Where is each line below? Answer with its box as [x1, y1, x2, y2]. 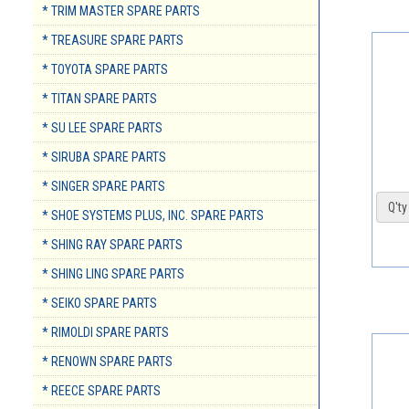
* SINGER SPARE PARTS [42, 179, 165, 194]
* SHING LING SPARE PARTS [42, 267, 184, 282]
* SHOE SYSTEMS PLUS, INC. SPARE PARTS [42, 208, 264, 224]
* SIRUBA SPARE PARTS [42, 150, 166, 165]
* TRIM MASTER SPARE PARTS [42, 4, 200, 19]
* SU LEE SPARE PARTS [42, 121, 163, 136]
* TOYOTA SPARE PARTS [42, 62, 168, 78]
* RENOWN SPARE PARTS [42, 354, 173, 370]
